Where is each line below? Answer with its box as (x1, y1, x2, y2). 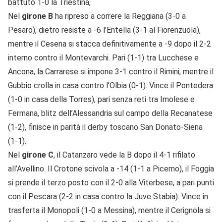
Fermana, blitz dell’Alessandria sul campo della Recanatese (8, 109, 213, 118)
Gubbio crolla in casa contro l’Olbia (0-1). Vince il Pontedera (8, 81, 213, 91)
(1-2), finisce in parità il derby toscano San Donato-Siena (8, 122, 203, 132)
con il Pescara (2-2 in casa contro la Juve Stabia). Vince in (8, 192, 208, 202)
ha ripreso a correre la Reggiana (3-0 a (53, 11, 186, 21)
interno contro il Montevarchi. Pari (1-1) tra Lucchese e (8, 53, 199, 63)
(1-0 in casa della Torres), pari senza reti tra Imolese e (8, 95, 195, 105)
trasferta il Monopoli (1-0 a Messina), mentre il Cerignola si (8, 206, 211, 216)
